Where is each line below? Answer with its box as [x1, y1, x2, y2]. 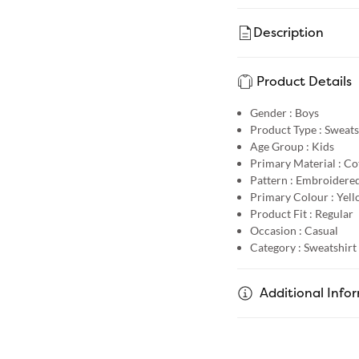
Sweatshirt [303, 240, 357, 254]
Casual [304, 223, 338, 237]
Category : [249, 240, 301, 254]
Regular [314, 206, 353, 220]
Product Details [256, 74, 352, 90]
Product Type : [249, 122, 322, 136]
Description [252, 25, 324, 41]
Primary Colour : [249, 189, 334, 204]
